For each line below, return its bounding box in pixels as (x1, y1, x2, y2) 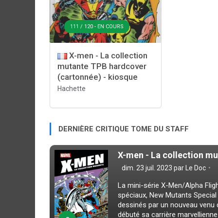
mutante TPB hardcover (57, 61, 146, 71)
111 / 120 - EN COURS (70, 23, 124, 30)
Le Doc (185, 164, 206, 172)
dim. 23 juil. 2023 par (120, 164, 185, 172)
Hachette (57, 85, 86, 92)
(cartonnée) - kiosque (57, 72, 138, 82)
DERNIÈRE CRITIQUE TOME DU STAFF (58, 125, 189, 133)
